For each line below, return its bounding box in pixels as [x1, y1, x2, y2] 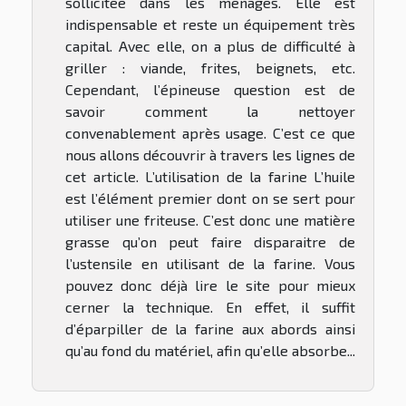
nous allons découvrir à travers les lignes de [65, 146, 355, 164]
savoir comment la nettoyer [65, 102, 355, 121]
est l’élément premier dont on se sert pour [65, 189, 355, 208]
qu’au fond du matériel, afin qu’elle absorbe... [65, 342, 355, 360]
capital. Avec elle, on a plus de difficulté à [65, 37, 355, 55]
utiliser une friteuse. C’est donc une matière [65, 211, 355, 229]
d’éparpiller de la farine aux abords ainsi [65, 320, 355, 338]
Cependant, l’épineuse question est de [65, 81, 355, 99]
